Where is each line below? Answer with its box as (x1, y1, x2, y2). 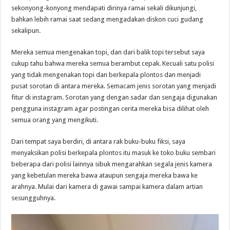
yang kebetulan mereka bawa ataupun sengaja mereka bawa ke (11, 171, 198, 180)
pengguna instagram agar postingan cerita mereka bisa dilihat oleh (11, 105, 209, 113)
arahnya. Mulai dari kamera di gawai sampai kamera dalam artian (11, 183, 203, 191)
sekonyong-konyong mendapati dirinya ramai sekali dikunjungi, (11, 4, 197, 12)
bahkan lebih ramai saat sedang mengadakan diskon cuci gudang (11, 15, 204, 24)
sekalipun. (11, 27, 41, 35)
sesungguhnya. (11, 194, 56, 202)
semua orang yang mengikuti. (11, 116, 99, 124)
